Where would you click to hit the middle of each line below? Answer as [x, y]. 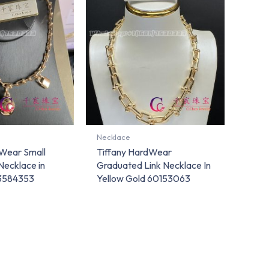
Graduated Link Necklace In [154, 165]
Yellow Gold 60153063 [144, 179]
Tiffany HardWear [134, 152]
